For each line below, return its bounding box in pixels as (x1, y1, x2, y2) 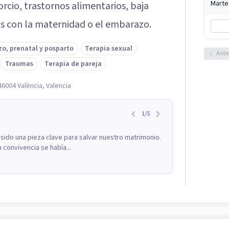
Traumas (5, 58, 33, 69)
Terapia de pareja (44, 58, 102, 69)
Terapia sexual (85, 43, 132, 54)
